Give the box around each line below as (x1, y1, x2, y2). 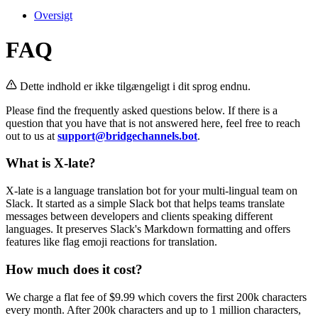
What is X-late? (6, 155, 96, 171)
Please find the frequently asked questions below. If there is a (6, 104, 278, 116)
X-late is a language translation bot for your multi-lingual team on (6, 185, 297, 197)
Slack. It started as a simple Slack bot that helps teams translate (6, 197, 285, 210)
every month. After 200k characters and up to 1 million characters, (6, 303, 301, 316)
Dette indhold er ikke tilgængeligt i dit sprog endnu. (20, 79, 251, 92)
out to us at (6, 129, 57, 142)
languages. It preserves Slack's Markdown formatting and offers (6, 223, 290, 236)
